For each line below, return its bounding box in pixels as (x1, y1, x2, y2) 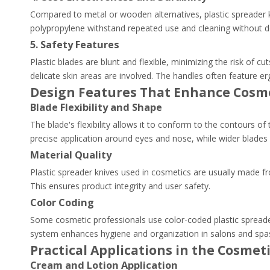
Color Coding (30, 196, 94, 209)
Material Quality (30, 148, 111, 162)
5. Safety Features (30, 38, 119, 51)
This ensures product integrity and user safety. (30, 180, 210, 192)
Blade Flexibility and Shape (30, 101, 162, 114)
